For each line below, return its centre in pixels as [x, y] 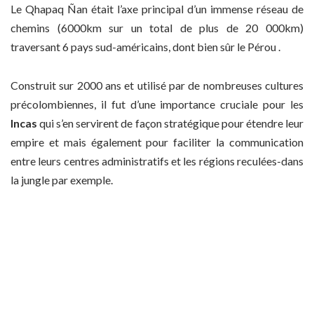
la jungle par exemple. [62, 179]
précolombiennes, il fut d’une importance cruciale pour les [157, 104]
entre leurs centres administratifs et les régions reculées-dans [157, 161]
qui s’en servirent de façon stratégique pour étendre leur [170, 123]
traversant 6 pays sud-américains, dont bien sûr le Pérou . [145, 47]
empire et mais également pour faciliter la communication [157, 142]
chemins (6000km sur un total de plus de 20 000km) [157, 28]
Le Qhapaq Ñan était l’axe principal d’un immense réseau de [157, 9]
